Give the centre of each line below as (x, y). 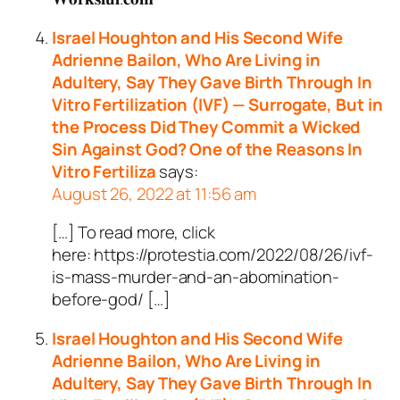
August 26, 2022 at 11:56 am (154, 193)
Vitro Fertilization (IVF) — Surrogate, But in (217, 104)
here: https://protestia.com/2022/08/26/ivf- (212, 255)
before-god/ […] (111, 300)
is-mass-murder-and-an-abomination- (196, 277)
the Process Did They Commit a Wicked (206, 126)
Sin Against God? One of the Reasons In (208, 149)
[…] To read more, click (133, 233)
